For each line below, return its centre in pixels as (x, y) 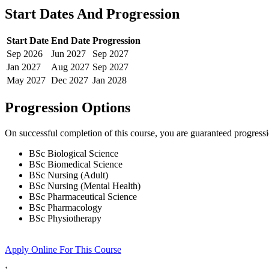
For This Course (90, 250)
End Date (71, 41)
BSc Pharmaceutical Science (83, 197)
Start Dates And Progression (92, 14)
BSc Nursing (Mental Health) (85, 186)
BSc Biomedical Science (76, 165)
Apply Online (32, 250)
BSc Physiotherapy (65, 219)
